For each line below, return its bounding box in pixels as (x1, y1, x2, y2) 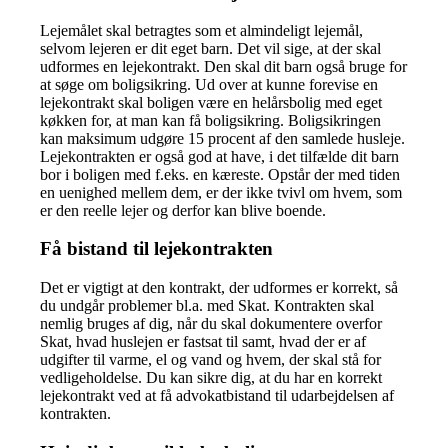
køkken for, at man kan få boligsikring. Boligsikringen (40, 111, 382, 129)
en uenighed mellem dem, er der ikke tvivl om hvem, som (40, 183, 403, 201)
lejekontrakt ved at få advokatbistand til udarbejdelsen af (40, 387, 395, 405)
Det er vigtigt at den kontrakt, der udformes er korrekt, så (40, 279, 399, 297)
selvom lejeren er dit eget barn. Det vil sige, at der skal (40, 39, 382, 57)
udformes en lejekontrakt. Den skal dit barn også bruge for (40, 57, 408, 75)
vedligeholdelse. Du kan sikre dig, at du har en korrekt (40, 369, 383, 387)
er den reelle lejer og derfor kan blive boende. (40, 201, 327, 219)
